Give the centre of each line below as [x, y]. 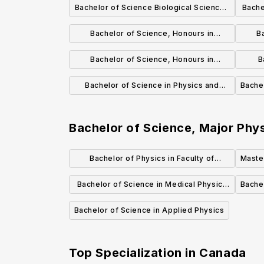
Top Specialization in [134, 253]
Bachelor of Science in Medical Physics [152, 184]
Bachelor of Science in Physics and [152, 85]
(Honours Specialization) [152, 202]
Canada [223, 253]
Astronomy [152, 103]
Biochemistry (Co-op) [152, 77]
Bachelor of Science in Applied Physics [149, 210]
